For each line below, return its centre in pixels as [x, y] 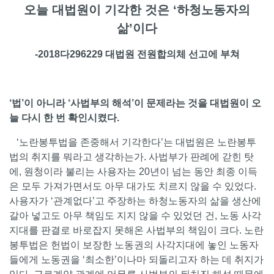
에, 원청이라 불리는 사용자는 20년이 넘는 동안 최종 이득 [133, 172]
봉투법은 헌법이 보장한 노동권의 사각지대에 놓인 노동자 [134, 245]
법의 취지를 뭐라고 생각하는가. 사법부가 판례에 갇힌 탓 [131, 157]
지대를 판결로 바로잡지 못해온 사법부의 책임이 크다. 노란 [136, 231]
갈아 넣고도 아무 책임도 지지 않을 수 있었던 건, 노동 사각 [135, 216]
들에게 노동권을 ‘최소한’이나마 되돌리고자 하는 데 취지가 [136, 260]
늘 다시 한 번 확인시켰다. [65, 118]
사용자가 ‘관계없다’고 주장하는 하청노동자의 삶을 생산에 [135, 201]
